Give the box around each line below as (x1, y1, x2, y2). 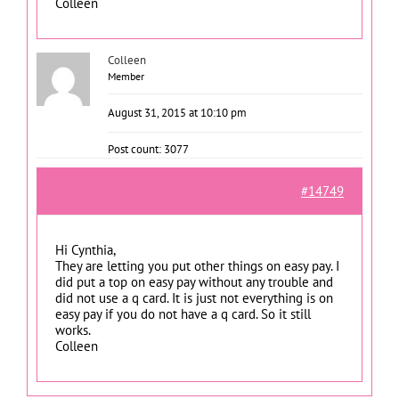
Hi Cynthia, (55, 241, 116, 258)
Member (108, 69, 144, 83)
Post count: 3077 (108, 142, 189, 157)
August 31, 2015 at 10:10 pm (108, 105, 247, 120)
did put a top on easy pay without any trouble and (55, 273, 333, 290)
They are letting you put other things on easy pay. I (55, 257, 339, 274)
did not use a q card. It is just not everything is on (55, 289, 333, 306)
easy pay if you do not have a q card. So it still (55, 305, 311, 322)
